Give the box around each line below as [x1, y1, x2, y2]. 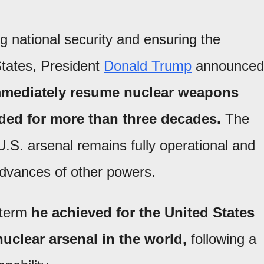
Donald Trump [104, 58, 192, 74]
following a [187, 231, 256, 247]
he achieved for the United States [31, 204, 255, 221]
